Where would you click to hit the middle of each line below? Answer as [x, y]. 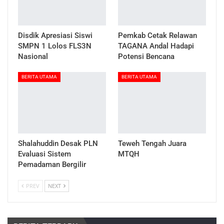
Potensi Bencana [146, 56]
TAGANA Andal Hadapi [156, 46]
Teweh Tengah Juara [152, 144]
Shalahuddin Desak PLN [58, 144]
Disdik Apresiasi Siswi [55, 35]
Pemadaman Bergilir [52, 165]
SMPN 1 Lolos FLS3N [55, 46]
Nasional [33, 56]
